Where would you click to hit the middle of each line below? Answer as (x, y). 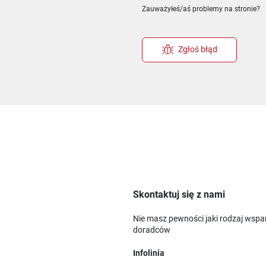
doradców (152, 229)
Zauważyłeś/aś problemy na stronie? (201, 9)
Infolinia (149, 253)
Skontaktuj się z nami (179, 194)
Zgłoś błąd (197, 50)
